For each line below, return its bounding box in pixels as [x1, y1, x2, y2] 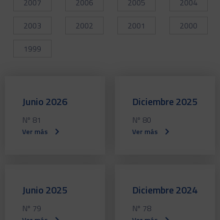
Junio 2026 [22, 93, 67, 109]
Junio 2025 [22, 182, 67, 197]
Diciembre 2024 [132, 182, 197, 197]
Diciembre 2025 [132, 93, 197, 109]
